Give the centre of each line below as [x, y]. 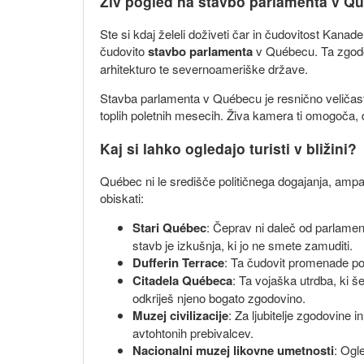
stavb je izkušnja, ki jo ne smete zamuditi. [243, 245]
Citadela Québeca [182, 281]
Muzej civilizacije [180, 316]
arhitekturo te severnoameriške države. [204, 69]
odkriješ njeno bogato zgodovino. [219, 298]
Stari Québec [169, 228]
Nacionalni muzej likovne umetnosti [233, 351]
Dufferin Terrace [178, 263]
